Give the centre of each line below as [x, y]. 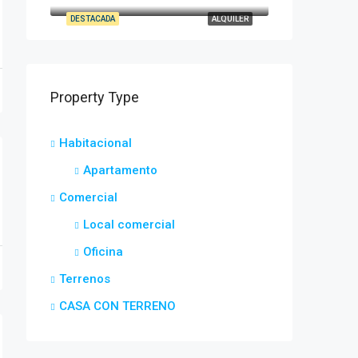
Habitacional [95, 143]
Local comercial [129, 225]
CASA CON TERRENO [117, 306]
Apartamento [120, 170]
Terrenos [85, 279]
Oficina [103, 252]
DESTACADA [93, 19]
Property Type [95, 97]
